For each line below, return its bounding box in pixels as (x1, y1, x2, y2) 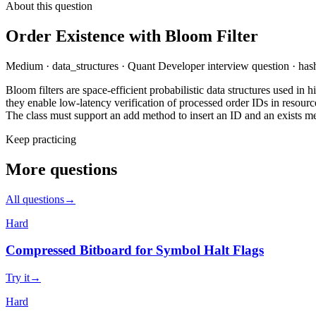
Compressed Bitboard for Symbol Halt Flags (6, 243, 264, 258)
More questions (6, 159, 117, 178)
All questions (6, 193, 64, 205)
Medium (6, 59, 43, 72)
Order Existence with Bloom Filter (6, 26, 258, 45)
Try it (6, 272, 30, 284)
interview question (205, 59, 289, 72)
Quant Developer (128, 59, 205, 72)
